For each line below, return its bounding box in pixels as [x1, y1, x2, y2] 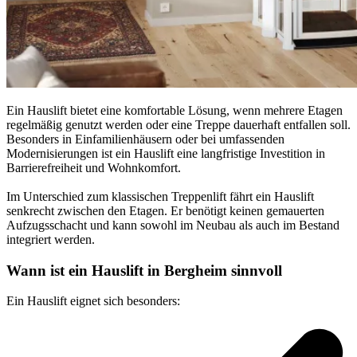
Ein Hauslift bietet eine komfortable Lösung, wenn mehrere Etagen [6, 104, 343, 117]
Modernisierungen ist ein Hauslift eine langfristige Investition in [6, 147, 325, 160]
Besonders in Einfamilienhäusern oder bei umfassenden [6, 132, 284, 146]
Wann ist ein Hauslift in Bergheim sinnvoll [6, 261, 282, 279]
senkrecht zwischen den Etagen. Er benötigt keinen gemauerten [6, 204, 324, 218]
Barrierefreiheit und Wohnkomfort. [6, 161, 181, 175]
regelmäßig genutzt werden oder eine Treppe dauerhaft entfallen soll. [6, 118, 351, 131]
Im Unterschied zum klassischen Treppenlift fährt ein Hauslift [6, 190, 314, 203]
